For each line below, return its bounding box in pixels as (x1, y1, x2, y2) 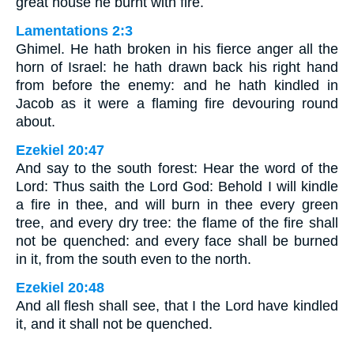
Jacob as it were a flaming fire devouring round (16, 96, 338, 112)
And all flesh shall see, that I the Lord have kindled (16, 298, 338, 314)
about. (16, 114, 55, 130)
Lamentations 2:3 (16, 23, 133, 40)
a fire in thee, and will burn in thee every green (16, 197, 338, 213)
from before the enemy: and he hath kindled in (16, 77, 338, 94)
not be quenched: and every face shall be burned (16, 233, 338, 250)
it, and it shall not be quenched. (16, 316, 213, 333)
